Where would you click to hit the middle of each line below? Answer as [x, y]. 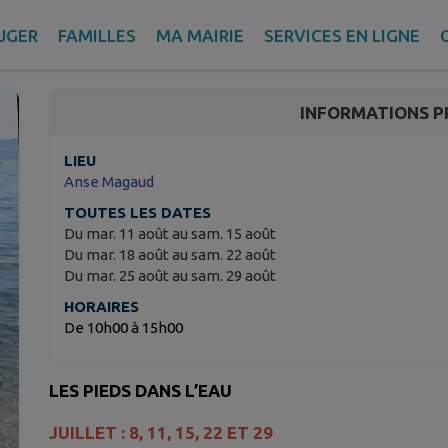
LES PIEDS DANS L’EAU [140, 391]
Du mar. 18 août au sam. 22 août [170, 255]
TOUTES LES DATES [137, 213]
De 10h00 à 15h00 [123, 328]
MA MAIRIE [199, 35]
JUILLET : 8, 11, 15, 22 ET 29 [161, 433]
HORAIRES [101, 307]
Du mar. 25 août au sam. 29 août [170, 276]
